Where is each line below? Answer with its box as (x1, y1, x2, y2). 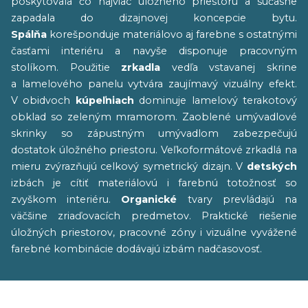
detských (247, 160, 297, 173)
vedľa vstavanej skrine (160, 61, 298, 74)
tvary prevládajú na (177, 193, 298, 206)
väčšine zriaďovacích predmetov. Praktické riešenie (11, 210, 297, 222)
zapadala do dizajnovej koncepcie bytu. (11, 12, 297, 24)
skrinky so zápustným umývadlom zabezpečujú (11, 127, 297, 140)
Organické (121, 193, 177, 206)
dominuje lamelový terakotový (133, 94, 298, 107)
